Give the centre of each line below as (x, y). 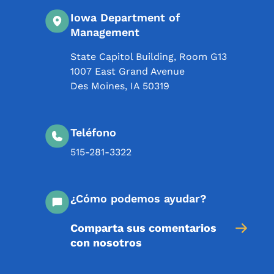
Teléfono (93, 132)
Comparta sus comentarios (143, 228)
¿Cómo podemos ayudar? (139, 198)
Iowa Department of (125, 17)
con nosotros (106, 243)
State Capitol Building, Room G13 (149, 57)
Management (105, 32)
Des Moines (98, 86)
